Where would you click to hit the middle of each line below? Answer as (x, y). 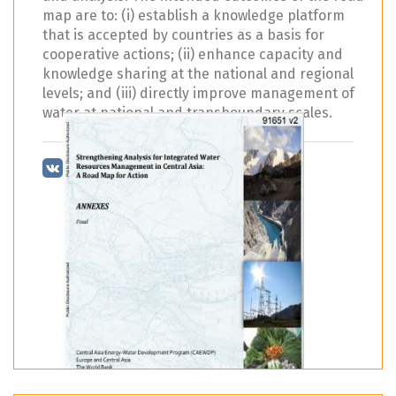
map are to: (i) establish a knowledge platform (194, 16)
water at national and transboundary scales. (187, 113)
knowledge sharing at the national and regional (198, 74)
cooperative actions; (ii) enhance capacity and (193, 55)
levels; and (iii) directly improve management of (198, 94)
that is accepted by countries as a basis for (183, 35)
